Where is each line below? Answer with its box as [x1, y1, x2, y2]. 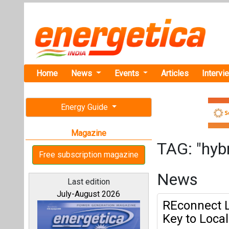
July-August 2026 [57, 189, 121, 199]
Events [114, 68, 141, 78]
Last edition [67, 177, 110, 187]
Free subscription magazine [39, 150, 139, 159]
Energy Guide [60, 102, 110, 112]
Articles [161, 68, 189, 78]
